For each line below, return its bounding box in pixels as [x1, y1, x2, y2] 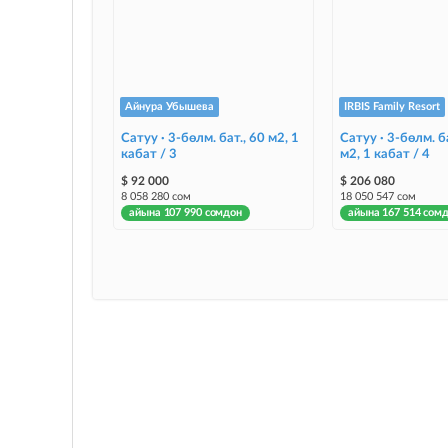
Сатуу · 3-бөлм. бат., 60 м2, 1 [121, 131, 300, 145]
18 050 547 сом [339, 190, 416, 202]
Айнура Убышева [125, 100, 215, 112]
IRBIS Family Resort [343, 100, 440, 112]
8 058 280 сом [121, 190, 192, 202]
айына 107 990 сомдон [129, 206, 242, 218]
